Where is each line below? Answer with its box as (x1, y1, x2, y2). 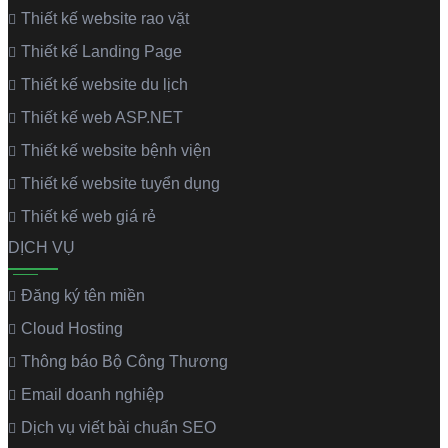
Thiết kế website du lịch (21, 75, 188, 93)
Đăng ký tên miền (21, 286, 145, 304)
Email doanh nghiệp (21, 385, 164, 403)
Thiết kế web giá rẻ (21, 207, 156, 225)
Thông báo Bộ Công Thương (21, 352, 228, 370)
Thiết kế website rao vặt (21, 9, 189, 27)
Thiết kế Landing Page (21, 42, 182, 60)
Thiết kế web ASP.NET (21, 108, 183, 126)
